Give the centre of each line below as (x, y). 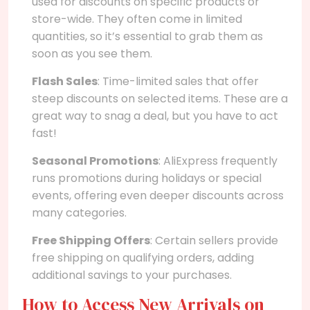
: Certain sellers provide (214, 240)
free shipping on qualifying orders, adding (143, 257)
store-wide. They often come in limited (137, 19)
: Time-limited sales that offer (178, 81)
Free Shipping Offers (91, 240)
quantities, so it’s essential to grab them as (147, 36)
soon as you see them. (92, 53)
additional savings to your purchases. (132, 275)
